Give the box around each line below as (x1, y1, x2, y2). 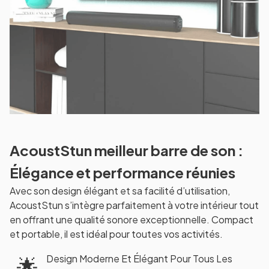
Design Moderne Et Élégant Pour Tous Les (46, 252, 232, 265)
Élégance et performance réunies (10, 163, 235, 182)
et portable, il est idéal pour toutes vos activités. (10, 228, 223, 241)
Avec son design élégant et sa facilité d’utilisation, (10, 184, 230, 198)
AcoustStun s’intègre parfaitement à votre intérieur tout (10, 199, 259, 212)
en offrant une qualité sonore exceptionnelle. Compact (10, 213, 253, 226)
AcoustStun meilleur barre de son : (10, 141, 243, 160)
